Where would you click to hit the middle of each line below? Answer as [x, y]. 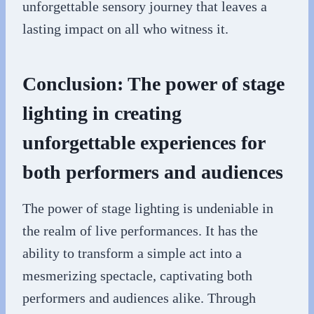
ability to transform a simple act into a [132, 253]
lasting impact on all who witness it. [125, 28]
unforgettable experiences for [144, 142]
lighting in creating [102, 113]
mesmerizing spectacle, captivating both [137, 275]
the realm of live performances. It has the [140, 230]
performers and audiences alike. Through [139, 298]
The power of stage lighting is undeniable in [148, 208]
